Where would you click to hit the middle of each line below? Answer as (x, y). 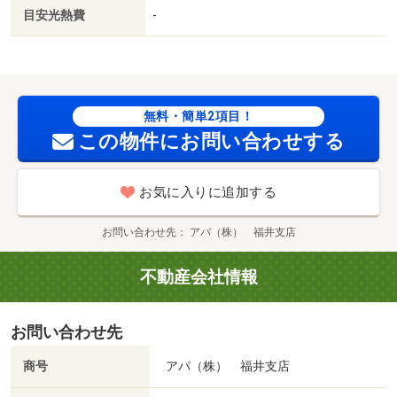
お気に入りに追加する (208, 193)
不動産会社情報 (198, 277)
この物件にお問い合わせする (211, 142)
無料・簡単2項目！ (198, 117)
